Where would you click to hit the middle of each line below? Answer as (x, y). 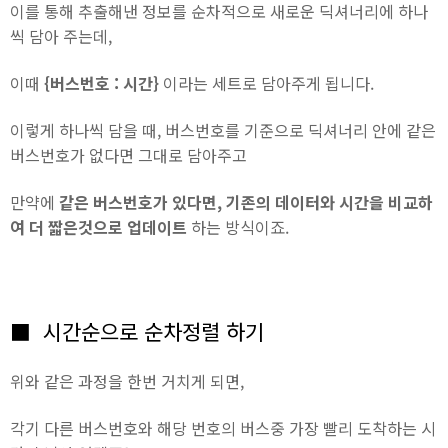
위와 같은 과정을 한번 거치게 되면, (127, 381)
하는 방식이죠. (238, 227)
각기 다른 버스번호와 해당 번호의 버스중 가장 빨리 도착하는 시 (223, 428)
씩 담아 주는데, (61, 36)
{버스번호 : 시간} (101, 83)
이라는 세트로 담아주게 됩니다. (266, 83)
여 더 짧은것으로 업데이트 (98, 227)
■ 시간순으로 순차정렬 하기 (137, 331)
